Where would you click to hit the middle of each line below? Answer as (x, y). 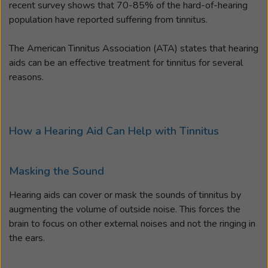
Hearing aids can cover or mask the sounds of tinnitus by (125, 195)
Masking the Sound (57, 171)
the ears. (27, 238)
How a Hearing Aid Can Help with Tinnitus (114, 131)
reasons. (26, 77)
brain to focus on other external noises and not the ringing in (132, 223)
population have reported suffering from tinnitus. (108, 20)
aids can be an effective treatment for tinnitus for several (126, 63)
